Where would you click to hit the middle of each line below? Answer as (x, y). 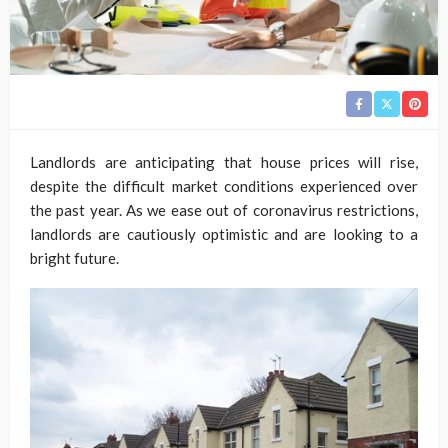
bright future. (74, 257)
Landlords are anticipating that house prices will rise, (224, 161)
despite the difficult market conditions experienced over (224, 185)
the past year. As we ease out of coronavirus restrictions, (224, 209)
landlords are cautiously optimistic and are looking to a (224, 233)
